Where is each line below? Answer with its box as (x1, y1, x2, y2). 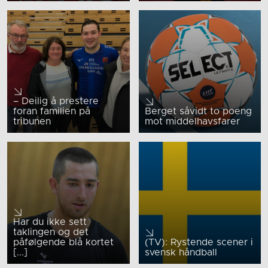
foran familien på (13, 106, 90, 116)
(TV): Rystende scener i (144, 237, 253, 248)
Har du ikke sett (13, 217, 87, 227)
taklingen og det (13, 227, 89, 237)
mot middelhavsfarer (144, 116, 240, 126)
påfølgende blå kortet (13, 237, 114, 248)
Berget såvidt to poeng (144, 106, 252, 116)
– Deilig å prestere (13, 96, 99, 106)
